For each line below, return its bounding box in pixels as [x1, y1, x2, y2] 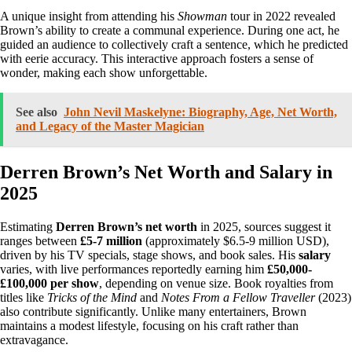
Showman [178, 9, 227, 23]
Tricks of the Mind [47, 290, 137, 304]
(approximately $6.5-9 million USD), [142, 233, 329, 247]
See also [16, 104, 57, 119]
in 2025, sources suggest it [197, 219, 331, 233]
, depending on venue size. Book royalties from [99, 276, 333, 290]
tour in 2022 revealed [227, 9, 335, 23]
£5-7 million [80, 233, 142, 247]
